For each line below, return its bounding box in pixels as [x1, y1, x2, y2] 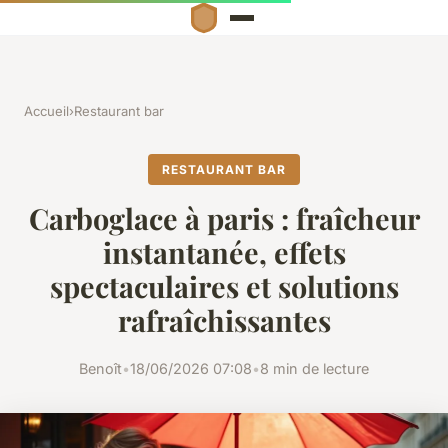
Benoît [79, 359, 122, 377]
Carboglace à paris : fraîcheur [28, 199, 420, 238]
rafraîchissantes [117, 301, 331, 340]
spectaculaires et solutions [49, 267, 399, 306]
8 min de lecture [260, 359, 369, 377]
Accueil [24, 103, 69, 120]
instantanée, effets [102, 233, 346, 272]
